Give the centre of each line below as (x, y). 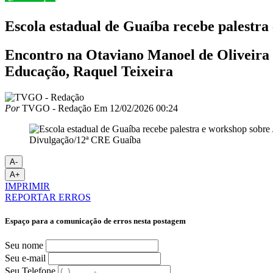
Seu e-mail (25, 258)
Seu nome (24, 246)
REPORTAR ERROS (48, 197)
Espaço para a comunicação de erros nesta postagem (95, 221)
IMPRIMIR (27, 186)
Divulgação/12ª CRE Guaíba (85, 140)
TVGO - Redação (55, 108)
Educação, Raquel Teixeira (89, 71)
